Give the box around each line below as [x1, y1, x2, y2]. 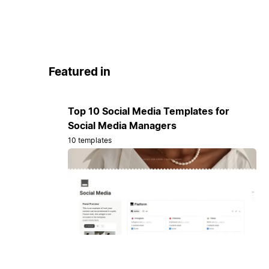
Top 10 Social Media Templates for [67, 104, 229, 117]
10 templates [67, 135, 112, 145]
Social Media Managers [67, 119, 177, 131]
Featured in [48, 65, 110, 79]
